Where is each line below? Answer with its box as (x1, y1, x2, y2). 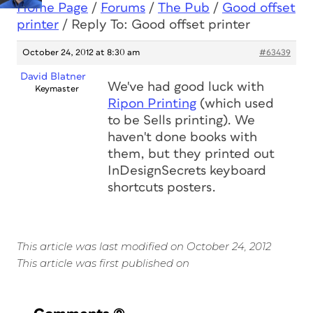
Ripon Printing (108, 97, 196, 110)
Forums (101, 1, 145, 15)
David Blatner (20, 71, 86, 82)
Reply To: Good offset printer (71, 18, 250, 31)
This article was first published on (17, 256, 189, 270)
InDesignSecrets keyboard (108, 164, 266, 177)
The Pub (158, 1, 210, 15)
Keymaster (35, 85, 79, 94)
